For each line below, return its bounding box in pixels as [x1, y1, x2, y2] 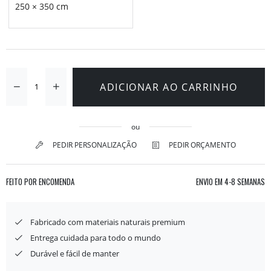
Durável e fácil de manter [30, 247, 119, 259]
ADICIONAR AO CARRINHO [100, 80, 238, 94]
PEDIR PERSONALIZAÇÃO [52, 139, 137, 150]
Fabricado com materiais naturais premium [30, 216, 185, 227]
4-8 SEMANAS [223, 175, 265, 188]
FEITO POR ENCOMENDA [6, 175, 74, 188]
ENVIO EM [196, 175, 223, 188]
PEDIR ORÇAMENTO [168, 139, 236, 150]
